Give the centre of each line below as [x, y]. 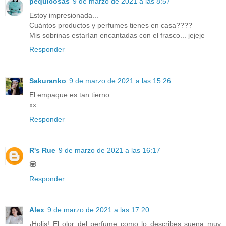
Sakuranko [48, 81]
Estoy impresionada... [64, 15]
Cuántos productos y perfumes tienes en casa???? [111, 25]
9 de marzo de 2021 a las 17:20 [98, 210]
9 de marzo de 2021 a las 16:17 [109, 151]
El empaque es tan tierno [69, 95]
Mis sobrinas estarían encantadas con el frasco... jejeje [117, 36]
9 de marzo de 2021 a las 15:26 [120, 81]
